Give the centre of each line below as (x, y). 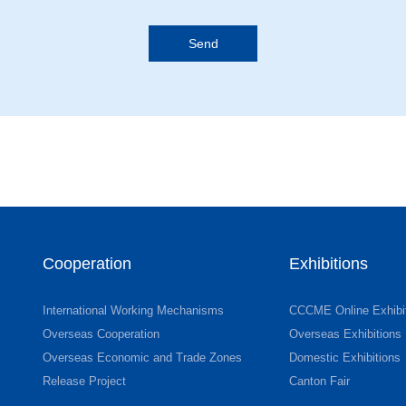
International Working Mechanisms (134, 310)
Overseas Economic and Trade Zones (143, 358)
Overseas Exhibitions (345, 334)
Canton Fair (319, 381)
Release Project (85, 381)
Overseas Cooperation (101, 334)
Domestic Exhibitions (344, 358)
